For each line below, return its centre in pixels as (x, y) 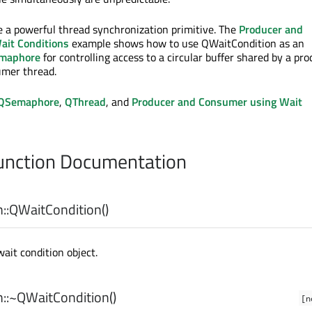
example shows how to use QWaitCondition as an (187, 44)
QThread (85, 102)
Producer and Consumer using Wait (217, 102)
